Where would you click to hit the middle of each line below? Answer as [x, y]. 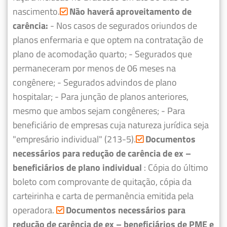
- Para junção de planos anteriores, [122, 96]
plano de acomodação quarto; [70, 54]
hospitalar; [33, 96]
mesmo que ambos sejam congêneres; [86, 110]
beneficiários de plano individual [77, 167]
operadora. [34, 210]
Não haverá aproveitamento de [129, 11]
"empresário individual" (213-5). [74, 139]
